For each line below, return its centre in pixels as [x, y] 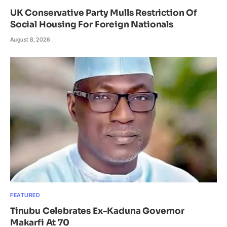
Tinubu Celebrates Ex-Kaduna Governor [97, 211]
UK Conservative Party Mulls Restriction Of [104, 13]
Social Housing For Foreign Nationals [92, 25]
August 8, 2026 [30, 40]
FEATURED [25, 195]
